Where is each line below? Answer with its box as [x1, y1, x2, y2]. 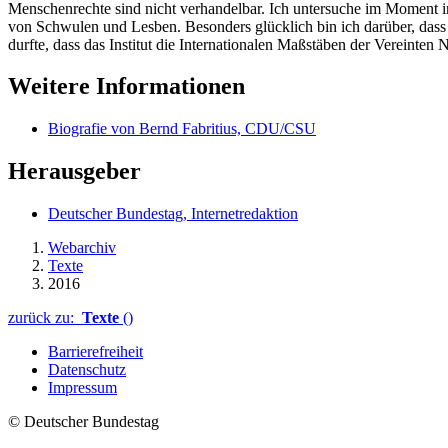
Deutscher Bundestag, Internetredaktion [48, 205, 298, 223]
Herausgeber [8, 158, 141, 185]
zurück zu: [8, 309, 82, 327]
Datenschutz [48, 361, 126, 379]
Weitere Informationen [8, 73, 245, 100]
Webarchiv [48, 239, 116, 257]
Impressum [48, 379, 117, 397]
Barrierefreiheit [48, 343, 143, 361]
